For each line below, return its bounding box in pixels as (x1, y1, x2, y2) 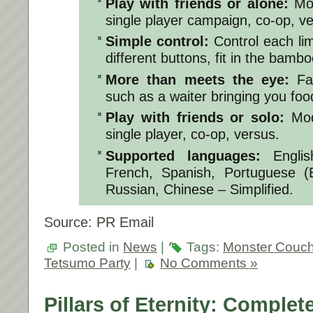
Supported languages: (105, 147, 273, 163)
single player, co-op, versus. (105, 126, 279, 143)
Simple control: (105, 34, 214, 50)
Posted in (59, 240, 123, 255)
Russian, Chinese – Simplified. (105, 181, 293, 197)
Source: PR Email (44, 214, 154, 231)
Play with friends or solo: (105, 110, 291, 126)
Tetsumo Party (44, 256, 131, 271)
